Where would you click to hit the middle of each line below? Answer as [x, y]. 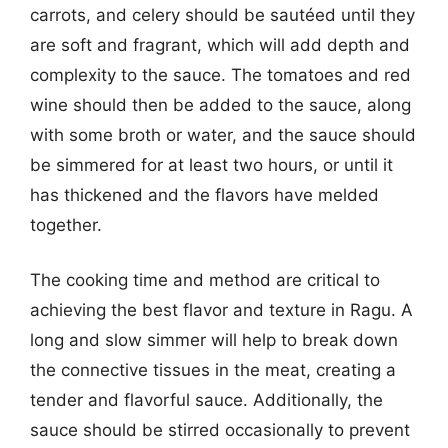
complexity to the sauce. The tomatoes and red [220, 74]
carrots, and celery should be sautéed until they [222, 14]
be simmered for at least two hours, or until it [211, 164]
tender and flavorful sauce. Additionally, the [206, 400]
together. [66, 224]
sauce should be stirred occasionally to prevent [220, 430]
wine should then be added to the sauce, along [220, 104]
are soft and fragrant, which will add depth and [220, 44]
